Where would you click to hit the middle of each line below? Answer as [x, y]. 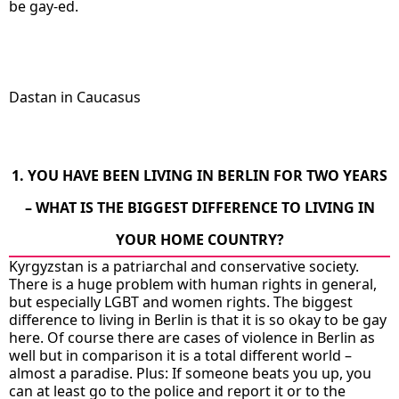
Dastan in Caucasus [75, 97]
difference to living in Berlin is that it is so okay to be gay [198, 319]
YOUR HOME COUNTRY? [199, 239]
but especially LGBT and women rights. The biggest [181, 301]
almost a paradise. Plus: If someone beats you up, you [190, 373]
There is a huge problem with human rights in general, [193, 284]
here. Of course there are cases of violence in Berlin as [192, 337]
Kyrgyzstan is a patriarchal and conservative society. [184, 266]
